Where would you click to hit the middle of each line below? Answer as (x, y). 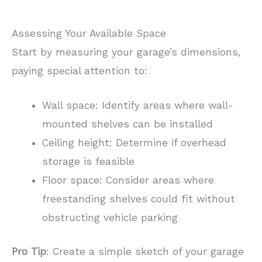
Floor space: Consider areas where (128, 180)
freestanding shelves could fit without (138, 199)
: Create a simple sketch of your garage (145, 252)
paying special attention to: (80, 70)
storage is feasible (88, 162)
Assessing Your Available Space (89, 33)
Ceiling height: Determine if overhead (134, 143)
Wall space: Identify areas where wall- (137, 106)
